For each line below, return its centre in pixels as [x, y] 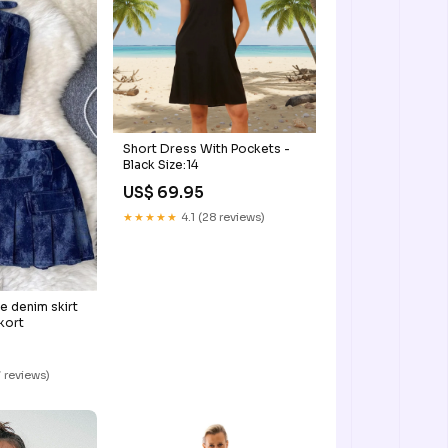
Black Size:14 [160, 165]
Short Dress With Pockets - [206, 149]
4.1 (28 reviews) [221, 217]
